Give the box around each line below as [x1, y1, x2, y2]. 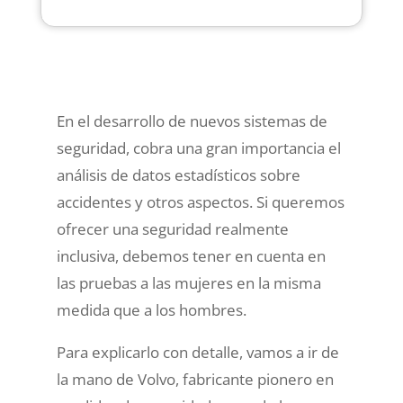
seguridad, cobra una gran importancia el [56, 138, 341, 159]
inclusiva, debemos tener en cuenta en [56, 246, 326, 267]
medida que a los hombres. [56, 300, 246, 321]
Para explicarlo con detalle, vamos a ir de [56, 342, 339, 363]
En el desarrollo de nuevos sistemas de [56, 111, 327, 132]
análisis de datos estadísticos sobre [56, 165, 300, 186]
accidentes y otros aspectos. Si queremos [56, 192, 345, 213]
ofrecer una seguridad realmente [56, 219, 289, 240]
